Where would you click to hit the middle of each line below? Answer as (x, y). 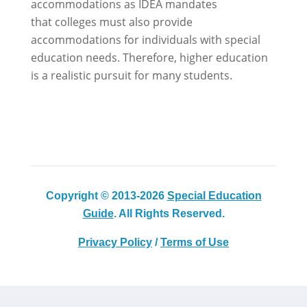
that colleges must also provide (111, 22)
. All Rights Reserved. (169, 213)
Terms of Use (195, 242)
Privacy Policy (115, 242)
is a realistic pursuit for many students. (131, 75)
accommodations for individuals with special (145, 39)
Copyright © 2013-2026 (106, 195)
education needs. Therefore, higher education (149, 57)
